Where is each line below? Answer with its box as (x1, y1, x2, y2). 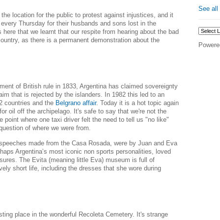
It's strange (137, 210, 168, 218)
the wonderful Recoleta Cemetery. (39, 210, 137, 218)
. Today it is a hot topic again (96, 99, 179, 107)
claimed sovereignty (119, 82, 178, 90)
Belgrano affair (55, 99, 96, 107)
